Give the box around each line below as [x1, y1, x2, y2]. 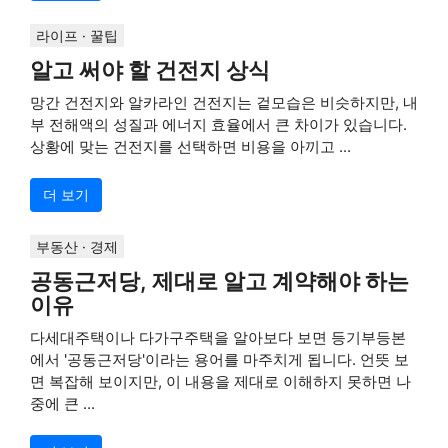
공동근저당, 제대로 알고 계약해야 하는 [30, 268, 409, 295]
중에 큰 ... [30, 394, 95, 414]
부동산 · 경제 [36, 238, 118, 256]
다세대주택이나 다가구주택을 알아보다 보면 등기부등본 [30, 328, 406, 348]
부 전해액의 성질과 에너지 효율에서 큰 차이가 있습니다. [30, 115, 407, 135]
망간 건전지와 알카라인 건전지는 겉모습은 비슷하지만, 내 [30, 93, 418, 113]
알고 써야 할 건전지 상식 [30, 57, 270, 84]
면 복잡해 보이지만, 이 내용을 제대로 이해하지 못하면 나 [30, 372, 411, 392]
